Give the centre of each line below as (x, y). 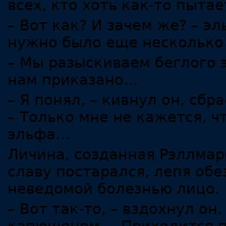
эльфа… (39, 134)
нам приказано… (73, 80)
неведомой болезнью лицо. (114, 189)
